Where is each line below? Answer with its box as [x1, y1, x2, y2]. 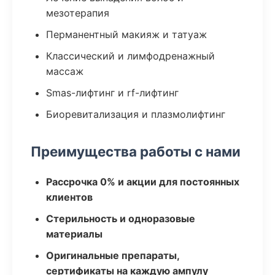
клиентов [46, 191, 93, 203]
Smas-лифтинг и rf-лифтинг [46, 87, 179, 99]
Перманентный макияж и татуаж [46, 28, 207, 41]
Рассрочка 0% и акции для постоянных [46, 176, 239, 188]
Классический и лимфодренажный [46, 50, 215, 62]
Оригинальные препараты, [46, 249, 179, 261]
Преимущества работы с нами [31, 143, 241, 160]
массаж [46, 65, 83, 77]
